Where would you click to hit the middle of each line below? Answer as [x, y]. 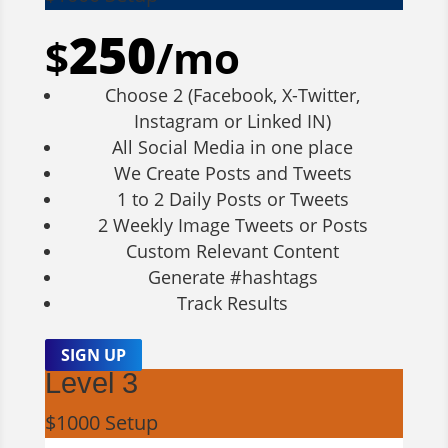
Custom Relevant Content [233, 250]
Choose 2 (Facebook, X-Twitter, [233, 94]
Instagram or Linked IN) [233, 120]
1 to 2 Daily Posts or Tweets [232, 198]
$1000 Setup [101, 422]
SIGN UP [93, 354]
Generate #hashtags [232, 276]
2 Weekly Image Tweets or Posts [232, 224]
